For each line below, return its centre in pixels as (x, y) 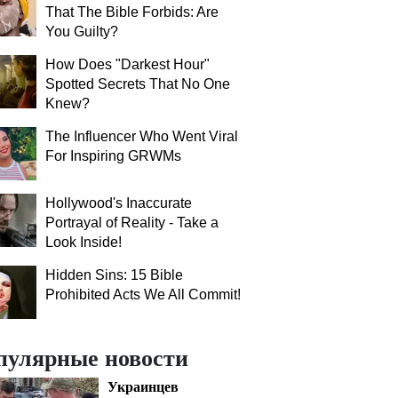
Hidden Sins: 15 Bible (114, 275)
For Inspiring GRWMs (113, 156)
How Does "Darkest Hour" (127, 64)
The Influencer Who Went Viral (142, 136)
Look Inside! (84, 242)
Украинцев (143, 386)
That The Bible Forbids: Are (132, 12)
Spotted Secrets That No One (138, 84)
